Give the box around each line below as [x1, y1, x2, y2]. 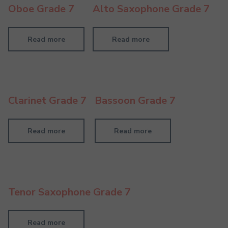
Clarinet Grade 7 [8, 94, 87, 108]
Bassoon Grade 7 [95, 94, 176, 108]
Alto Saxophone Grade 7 [93, 2, 210, 16]
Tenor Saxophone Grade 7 [8, 185, 131, 199]
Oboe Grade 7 [8, 2, 74, 16]
